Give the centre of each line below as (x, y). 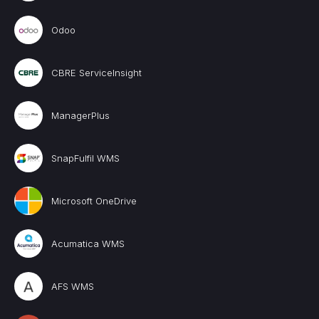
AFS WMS (73, 286)
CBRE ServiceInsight (96, 73)
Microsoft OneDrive (94, 201)
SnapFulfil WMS (85, 158)
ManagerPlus (80, 115)
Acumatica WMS (88, 244)
